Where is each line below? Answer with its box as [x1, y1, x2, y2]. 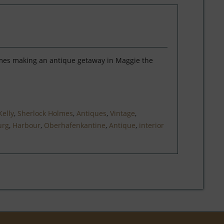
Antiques [76, 108, 106, 118]
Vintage [109, 108, 135, 118]
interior [138, 120, 164, 130]
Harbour [12, 120, 40, 130]
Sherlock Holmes [17, 108, 73, 118]
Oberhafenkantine [43, 120, 105, 130]
